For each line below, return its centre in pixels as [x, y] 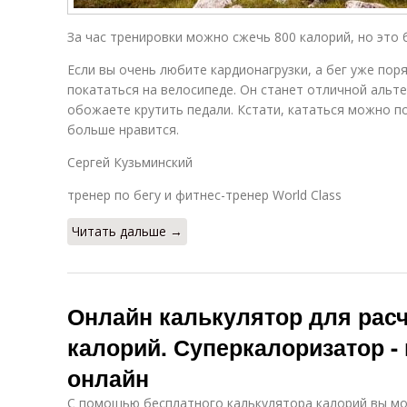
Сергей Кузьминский [130, 162]
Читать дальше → [127, 231]
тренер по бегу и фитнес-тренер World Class [204, 195]
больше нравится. [123, 129]
